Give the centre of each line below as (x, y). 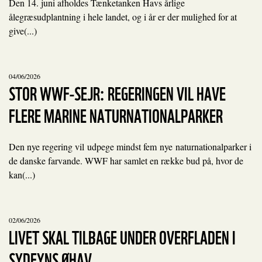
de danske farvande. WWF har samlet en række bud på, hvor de (126, 161)
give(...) (23, 31)
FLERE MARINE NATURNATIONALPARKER (116, 114)
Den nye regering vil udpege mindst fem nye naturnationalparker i (130, 146)
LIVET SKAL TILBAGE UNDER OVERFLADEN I (122, 236)
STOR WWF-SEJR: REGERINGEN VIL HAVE (117, 92)
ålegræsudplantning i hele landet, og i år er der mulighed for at (123, 17)
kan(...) (22, 175)
